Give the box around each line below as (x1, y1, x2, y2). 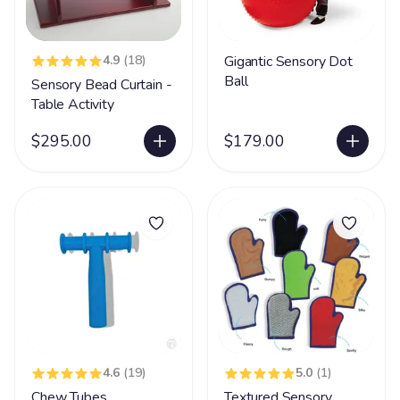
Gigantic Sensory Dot (224, 52, 353, 71)
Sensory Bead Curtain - (31, 75, 172, 95)
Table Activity (31, 95, 114, 114)
